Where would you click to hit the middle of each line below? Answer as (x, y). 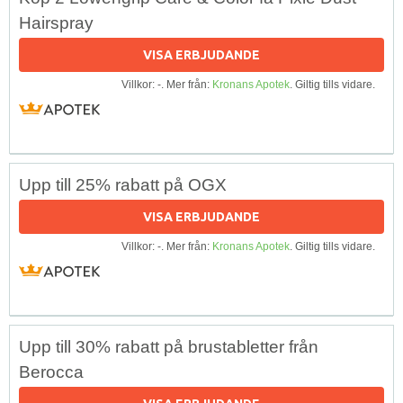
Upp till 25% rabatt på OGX (123, 184)
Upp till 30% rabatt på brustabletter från (169, 346)
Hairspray (56, 22)
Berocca (51, 372)
